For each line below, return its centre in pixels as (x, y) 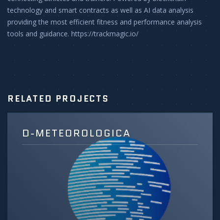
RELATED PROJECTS (58, 98)
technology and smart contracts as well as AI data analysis (100, 10)
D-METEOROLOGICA (76, 133)
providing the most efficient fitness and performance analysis (105, 22)
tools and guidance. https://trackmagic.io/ (73, 33)
